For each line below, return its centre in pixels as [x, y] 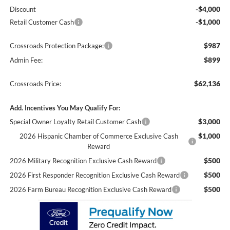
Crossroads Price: [35, 84]
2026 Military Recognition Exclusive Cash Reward [83, 161]
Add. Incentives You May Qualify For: [65, 108]
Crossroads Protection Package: [56, 46]
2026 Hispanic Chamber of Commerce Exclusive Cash [99, 136]
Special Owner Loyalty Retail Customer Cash [75, 122]
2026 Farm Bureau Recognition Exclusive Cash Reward [90, 190]
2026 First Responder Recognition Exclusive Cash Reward [94, 175]
